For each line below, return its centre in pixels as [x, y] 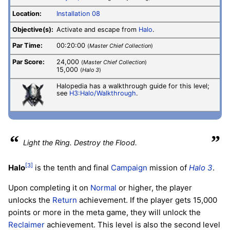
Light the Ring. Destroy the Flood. [80, 143]
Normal [103, 187]
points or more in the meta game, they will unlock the [104, 212]
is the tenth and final [72, 167]
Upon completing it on [49, 187]
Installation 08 [78, 14]
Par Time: [27, 46]
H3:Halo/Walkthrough [103, 93]
